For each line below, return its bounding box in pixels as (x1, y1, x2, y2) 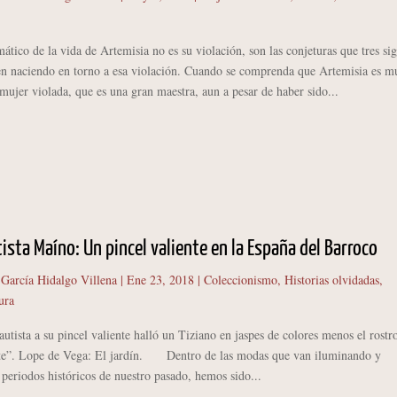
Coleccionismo (203, 270, 277, 288)
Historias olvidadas (284, 270, 379, 288)
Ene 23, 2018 (126, 270, 194, 288)
